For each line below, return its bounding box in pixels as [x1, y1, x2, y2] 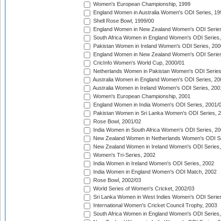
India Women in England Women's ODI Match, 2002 [92, 169, 217, 175]
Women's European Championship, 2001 [92, 93, 190, 100]
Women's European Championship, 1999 [92, 1, 190, 7]
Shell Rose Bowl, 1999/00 [92, 18, 154, 24]
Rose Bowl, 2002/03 [92, 177, 141, 184]
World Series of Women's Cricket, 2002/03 [92, 185, 194, 192]
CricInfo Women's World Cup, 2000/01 [92, 60, 184, 66]
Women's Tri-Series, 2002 [92, 152, 155, 158]
